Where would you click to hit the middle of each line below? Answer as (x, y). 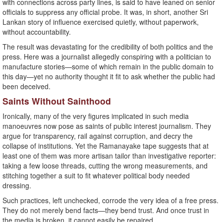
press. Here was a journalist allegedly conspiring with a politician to (107, 57)
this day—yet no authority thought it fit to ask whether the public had (109, 77)
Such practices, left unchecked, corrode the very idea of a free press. (111, 200)
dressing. (17, 186)
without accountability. (37, 32)
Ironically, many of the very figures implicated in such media (96, 116)
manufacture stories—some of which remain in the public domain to (108, 67)
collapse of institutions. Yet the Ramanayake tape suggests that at (106, 146)
